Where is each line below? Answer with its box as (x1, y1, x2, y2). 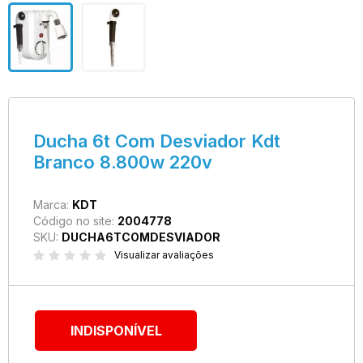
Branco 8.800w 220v (33, 152, 212, 173)
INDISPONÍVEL (70, 322, 162, 339)
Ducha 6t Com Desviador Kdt (33, 130, 280, 152)
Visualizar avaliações (114, 249, 214, 261)
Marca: (33, 198, 72, 211)
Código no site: (33, 214, 117, 228)
